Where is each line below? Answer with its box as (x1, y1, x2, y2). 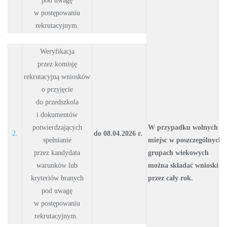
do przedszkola (35, 98, 79, 106)
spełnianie (43, 136, 71, 144)
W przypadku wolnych (148, 123, 218, 131)
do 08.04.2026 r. (94, 129, 144, 137)
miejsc (148, 136, 169, 144)
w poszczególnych (169, 136, 222, 144)
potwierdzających (32, 123, 82, 131)
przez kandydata (34, 148, 80, 157)
